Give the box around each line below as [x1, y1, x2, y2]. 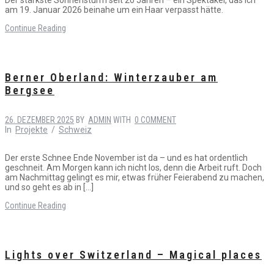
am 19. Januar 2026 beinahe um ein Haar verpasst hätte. [5, 4, 223, 15]
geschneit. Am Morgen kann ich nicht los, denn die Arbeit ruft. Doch [5, 162, 262, 172]
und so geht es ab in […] [5, 182, 94, 192]
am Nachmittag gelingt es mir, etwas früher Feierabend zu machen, [5, 172, 264, 182]
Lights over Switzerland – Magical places [5, 248, 262, 261]
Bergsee [5, 83, 54, 97]
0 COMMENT [135, 114, 176, 125]
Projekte [15, 124, 48, 135]
